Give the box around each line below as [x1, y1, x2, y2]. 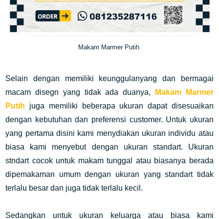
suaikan [186, 102, 214, 110]
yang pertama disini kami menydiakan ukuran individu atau [5, 129, 214, 137]
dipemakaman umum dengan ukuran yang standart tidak [5, 170, 214, 178]
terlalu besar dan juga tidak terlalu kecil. [5, 184, 143, 192]
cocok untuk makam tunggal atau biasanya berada [32, 156, 214, 165]
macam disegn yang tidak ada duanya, [5, 88, 155, 96]
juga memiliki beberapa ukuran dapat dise [25, 102, 186, 110]
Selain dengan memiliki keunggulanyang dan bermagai [5, 74, 214, 83]
